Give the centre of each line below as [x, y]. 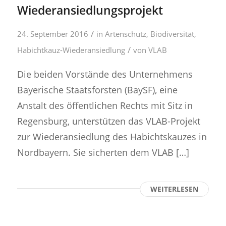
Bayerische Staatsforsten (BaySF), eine [97, 89]
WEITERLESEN [175, 189]
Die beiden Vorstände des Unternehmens [105, 74]
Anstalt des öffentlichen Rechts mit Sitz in [105, 105]
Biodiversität [172, 34]
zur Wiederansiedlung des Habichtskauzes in [112, 136]
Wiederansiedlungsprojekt [90, 10]
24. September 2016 [52, 34]
